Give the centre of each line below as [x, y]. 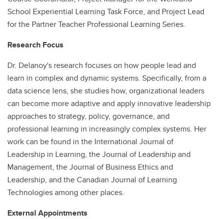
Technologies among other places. [67, 192]
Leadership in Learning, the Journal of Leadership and [99, 154]
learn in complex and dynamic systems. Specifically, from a [107, 78]
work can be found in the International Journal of [90, 142]
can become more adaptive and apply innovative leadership [109, 103]
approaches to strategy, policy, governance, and [88, 116]
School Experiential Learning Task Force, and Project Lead [106, 11]
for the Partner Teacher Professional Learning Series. [97, 24]
